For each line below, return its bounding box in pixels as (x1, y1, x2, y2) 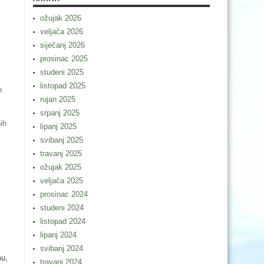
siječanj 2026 (40, 41, 85, 49)
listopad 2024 (40, 217, 85, 226)
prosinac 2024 (40, 190, 88, 199)
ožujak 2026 (40, 14, 81, 22)
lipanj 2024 (40, 230, 77, 239)
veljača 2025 (40, 176, 83, 185)
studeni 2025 (40, 68, 84, 77)
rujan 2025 (40, 95, 75, 104)
